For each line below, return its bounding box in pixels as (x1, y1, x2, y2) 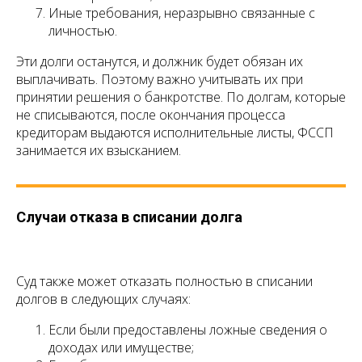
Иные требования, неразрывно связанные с (48, 4, 315, 23)
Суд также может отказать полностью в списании (16, 272, 313, 291)
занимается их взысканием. (16, 141, 181, 160)
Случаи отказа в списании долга (16, 208, 242, 226)
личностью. (48, 22, 117, 40)
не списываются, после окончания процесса (16, 106, 285, 124)
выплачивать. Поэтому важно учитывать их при (16, 70, 303, 89)
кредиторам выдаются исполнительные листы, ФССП (16, 124, 334, 142)
